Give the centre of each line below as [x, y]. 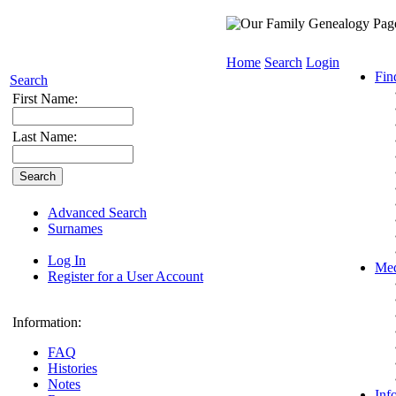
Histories [72, 368]
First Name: [45, 99]
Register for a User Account [126, 276]
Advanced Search [97, 213]
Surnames [75, 228]
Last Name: [45, 137]
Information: [47, 322]
